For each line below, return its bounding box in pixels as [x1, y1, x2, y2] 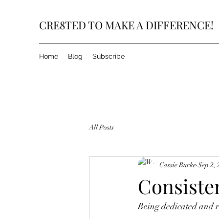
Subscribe [92, 52, 125, 60]
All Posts [89, 123, 114, 131]
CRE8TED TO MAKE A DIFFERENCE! [39, 18, 214, 32]
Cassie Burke [159, 160, 196, 169]
